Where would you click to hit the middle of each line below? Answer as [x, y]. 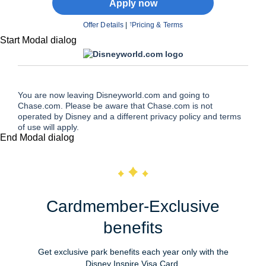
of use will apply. [48, 127]
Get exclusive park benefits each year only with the [133, 251]
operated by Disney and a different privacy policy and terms [129, 117]
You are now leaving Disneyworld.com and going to [114, 95]
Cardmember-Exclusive [133, 206]
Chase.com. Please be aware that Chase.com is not [115, 106]
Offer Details [103, 25]
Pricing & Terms [157, 25]
